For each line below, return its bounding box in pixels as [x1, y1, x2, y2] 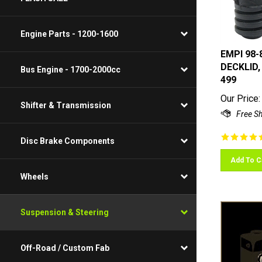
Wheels [20, 172, 49, 182]
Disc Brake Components [20, 136, 115, 146]
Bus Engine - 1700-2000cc [20, 65, 120, 75]
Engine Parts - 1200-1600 [20, 29, 118, 39]
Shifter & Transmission [20, 101, 111, 111]
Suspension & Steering [20, 208, 109, 218]
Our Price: [220, 88, 260, 99]
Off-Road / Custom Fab [20, 243, 109, 253]
